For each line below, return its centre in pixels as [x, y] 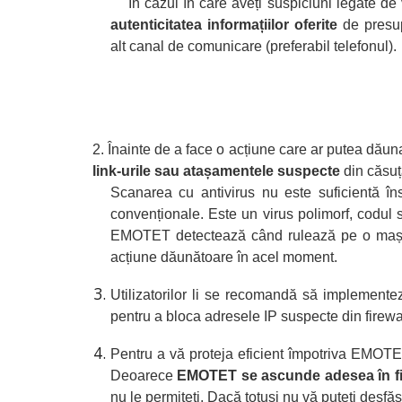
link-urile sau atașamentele [183, 171]
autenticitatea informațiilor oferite [223, 25]
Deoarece [144, 376]
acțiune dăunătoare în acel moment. [223, 257]
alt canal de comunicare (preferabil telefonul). [253, 47]
